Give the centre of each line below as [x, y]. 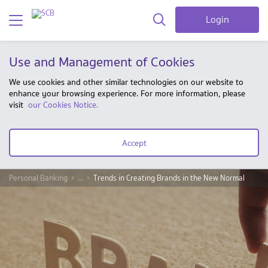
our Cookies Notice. [63, 105]
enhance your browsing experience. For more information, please [127, 93]
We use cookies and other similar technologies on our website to [126, 82]
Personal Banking [38, 178]
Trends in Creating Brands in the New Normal [169, 178]
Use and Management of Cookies [102, 62]
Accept [134, 143]
